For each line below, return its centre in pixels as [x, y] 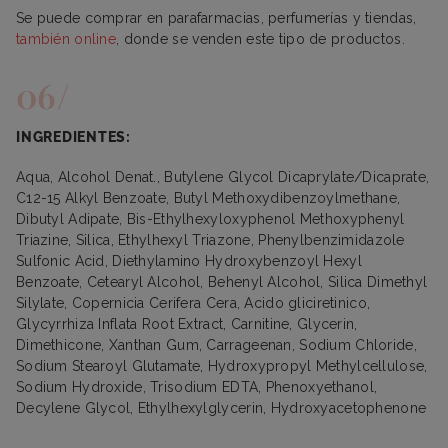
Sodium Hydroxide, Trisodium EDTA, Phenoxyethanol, [197, 386]
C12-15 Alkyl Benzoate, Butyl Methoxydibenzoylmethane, [208, 197]
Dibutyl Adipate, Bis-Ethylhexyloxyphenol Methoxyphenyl [210, 218]
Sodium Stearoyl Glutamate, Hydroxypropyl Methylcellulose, [222, 365]
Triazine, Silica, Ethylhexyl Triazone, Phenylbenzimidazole [210, 239]
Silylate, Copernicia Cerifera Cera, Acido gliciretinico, [193, 302]
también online [66, 38]
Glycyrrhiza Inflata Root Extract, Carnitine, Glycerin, [187, 323]
